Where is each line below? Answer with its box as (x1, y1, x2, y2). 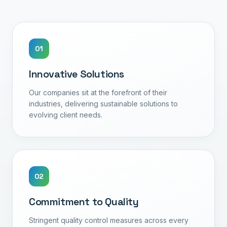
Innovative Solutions (29, 67, 124, 81)
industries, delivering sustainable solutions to (29, 99, 178, 108)
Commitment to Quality (29, 195, 139, 208)
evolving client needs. (29, 110, 102, 119)
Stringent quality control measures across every (29, 215, 188, 224)
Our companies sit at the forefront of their (29, 88, 167, 97)
